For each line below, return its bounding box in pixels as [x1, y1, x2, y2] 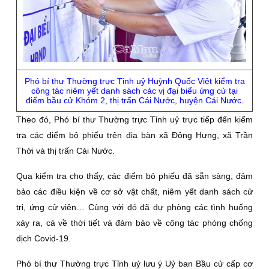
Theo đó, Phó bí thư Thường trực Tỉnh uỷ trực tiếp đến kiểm [16, 115, 253, 124]
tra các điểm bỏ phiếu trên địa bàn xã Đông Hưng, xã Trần [16, 130, 253, 140]
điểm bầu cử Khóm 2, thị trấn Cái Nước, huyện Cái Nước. [25, 95, 244, 105]
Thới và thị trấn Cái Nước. [16, 146, 115, 156]
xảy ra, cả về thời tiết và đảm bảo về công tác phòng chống [16, 218, 253, 228]
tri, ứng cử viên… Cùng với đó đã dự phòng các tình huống [16, 202, 253, 212]
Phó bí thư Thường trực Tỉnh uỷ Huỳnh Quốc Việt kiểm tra [24, 76, 245, 86]
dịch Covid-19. [16, 234, 71, 243]
